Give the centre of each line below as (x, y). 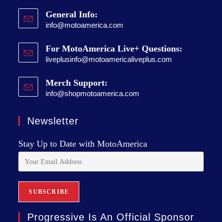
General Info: (72, 14)
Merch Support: (77, 83)
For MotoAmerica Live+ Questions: (114, 49)
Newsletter (53, 121)
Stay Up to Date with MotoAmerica (83, 144)
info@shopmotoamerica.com (93, 93)
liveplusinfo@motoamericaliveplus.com (109, 59)
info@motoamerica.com (85, 25)
